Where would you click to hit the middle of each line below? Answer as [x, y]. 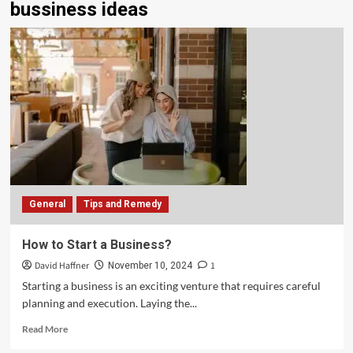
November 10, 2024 [150, 266]
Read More [45, 329]
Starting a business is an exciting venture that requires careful [171, 286]
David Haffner [61, 266]
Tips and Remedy [122, 204]
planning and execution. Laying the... [109, 303]
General [47, 204]
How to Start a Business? [97, 245]
